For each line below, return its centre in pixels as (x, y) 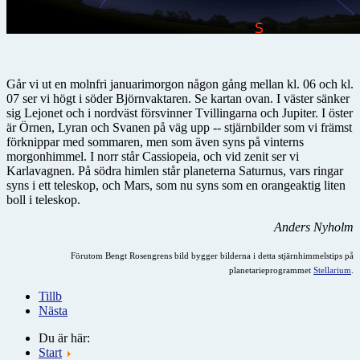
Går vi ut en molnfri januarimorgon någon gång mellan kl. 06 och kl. (180, 84)
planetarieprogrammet (271, 270)
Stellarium (332, 270)
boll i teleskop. (43, 199)
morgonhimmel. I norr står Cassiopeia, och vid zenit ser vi (153, 156)
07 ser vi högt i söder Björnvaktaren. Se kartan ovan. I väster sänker (178, 98)
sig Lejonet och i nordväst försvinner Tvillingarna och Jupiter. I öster (180, 112)
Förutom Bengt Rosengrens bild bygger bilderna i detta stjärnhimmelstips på (212, 255)
